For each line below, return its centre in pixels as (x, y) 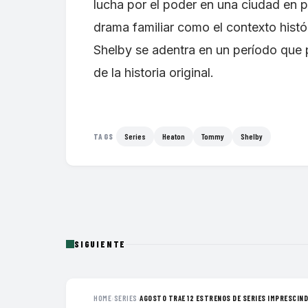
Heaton (174, 136)
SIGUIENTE (100, 244)
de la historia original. (154, 73)
